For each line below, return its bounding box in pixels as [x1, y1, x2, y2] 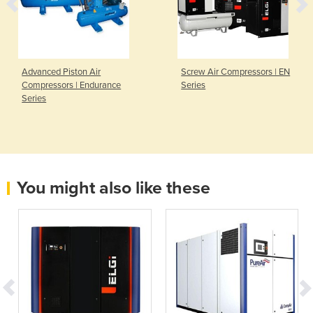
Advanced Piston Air [22, 66, 101, 78]
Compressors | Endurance [22, 80, 122, 92]
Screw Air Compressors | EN [181, 66, 291, 78]
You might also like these [17, 177, 210, 199]
